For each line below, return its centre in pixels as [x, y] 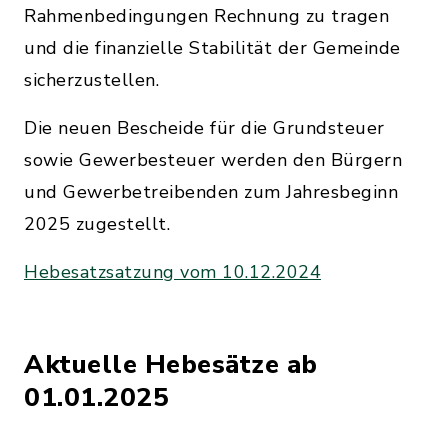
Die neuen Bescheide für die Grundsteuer [204, 128]
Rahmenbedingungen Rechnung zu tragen [206, 16]
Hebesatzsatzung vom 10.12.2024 [172, 272]
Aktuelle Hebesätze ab [171, 364]
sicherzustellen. [91, 80]
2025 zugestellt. [97, 224]
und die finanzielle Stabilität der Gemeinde [212, 48]
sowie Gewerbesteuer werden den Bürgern [213, 160]
